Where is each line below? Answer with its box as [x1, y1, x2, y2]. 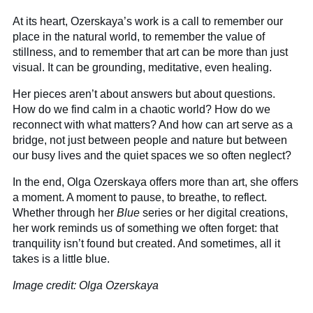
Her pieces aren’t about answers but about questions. [13, 87, 276, 100]
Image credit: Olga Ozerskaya [13, 279, 159, 291]
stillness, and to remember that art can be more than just [13, 45, 289, 58]
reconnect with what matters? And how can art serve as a [13, 118, 293, 131]
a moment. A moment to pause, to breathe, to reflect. [13, 191, 268, 203]
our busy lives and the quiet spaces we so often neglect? [13, 149, 292, 161]
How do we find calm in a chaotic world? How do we [13, 103, 271, 115]
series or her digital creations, [140, 206, 289, 219]
